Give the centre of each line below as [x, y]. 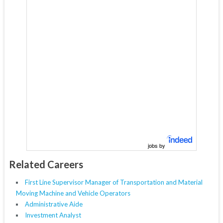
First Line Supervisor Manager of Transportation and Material [113, 182]
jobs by [157, 146]
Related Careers [46, 165]
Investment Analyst [53, 215]
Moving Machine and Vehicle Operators [73, 193]
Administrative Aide [54, 204]
